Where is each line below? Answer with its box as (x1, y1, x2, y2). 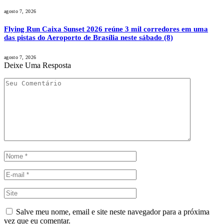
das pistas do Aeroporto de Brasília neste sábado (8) (4, 33, 173, 42)
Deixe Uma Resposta (4, 61, 71, 70)
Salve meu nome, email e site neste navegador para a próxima (16, 207, 209, 216)
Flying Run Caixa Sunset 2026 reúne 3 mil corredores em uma (4, 25, 208, 33)
